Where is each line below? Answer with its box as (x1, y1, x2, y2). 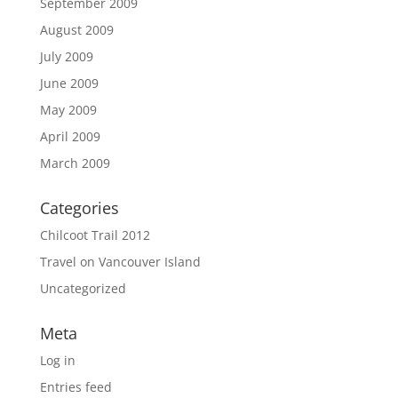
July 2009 (39, 48, 93, 65)
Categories (39, 197, 119, 219)
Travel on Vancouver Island (39, 253, 201, 270)
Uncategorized (39, 280, 126, 297)
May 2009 (39, 101, 97, 118)
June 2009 (39, 75, 99, 92)
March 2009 (39, 155, 110, 171)
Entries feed (39, 378, 112, 395)
